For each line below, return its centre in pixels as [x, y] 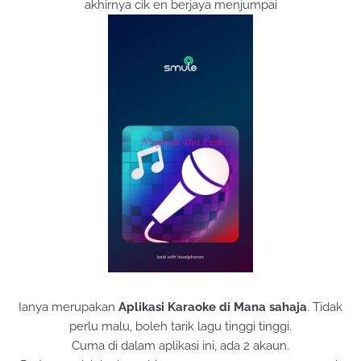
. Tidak [325, 307]
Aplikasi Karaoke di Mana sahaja [213, 307]
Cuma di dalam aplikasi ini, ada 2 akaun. [180, 346]
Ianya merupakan [68, 307]
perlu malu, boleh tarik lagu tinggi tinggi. [180, 326]
